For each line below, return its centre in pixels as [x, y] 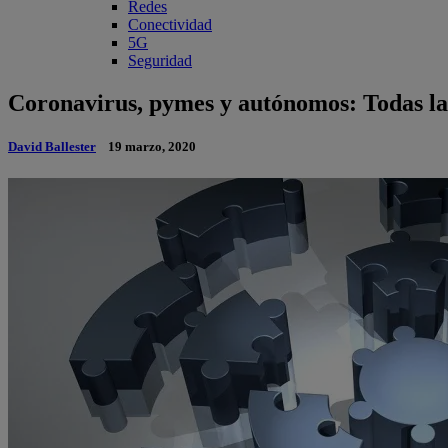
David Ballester [52, 147]
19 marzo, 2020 [152, 147]
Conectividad [170, 25]
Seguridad [160, 61]
